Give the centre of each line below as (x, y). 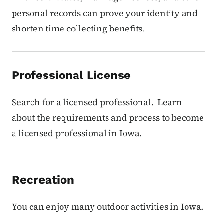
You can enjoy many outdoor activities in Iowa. (108, 207)
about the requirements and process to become (108, 118)
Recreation (43, 180)
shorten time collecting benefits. (78, 29)
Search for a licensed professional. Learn (97, 102)
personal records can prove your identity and (105, 13)
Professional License (71, 75)
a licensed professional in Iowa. (77, 133)
